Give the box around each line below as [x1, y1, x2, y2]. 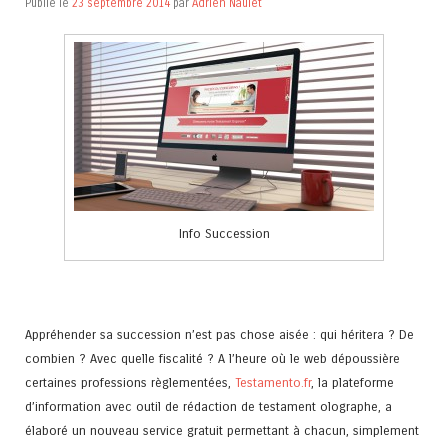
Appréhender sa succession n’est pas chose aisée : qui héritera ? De [25, 327, 414, 343]
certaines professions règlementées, [25, 375, 235, 391]
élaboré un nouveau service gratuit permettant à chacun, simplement [25, 423, 419, 439]
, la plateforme [311, 375, 394, 391]
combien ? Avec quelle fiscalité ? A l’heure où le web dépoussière [25, 351, 400, 367]
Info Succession [178, 225, 270, 241]
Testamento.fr [235, 375, 311, 391]
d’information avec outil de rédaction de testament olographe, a [25, 399, 392, 415]
